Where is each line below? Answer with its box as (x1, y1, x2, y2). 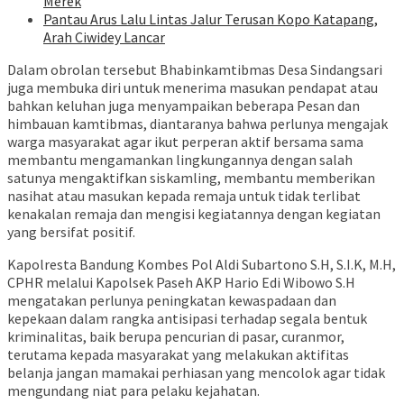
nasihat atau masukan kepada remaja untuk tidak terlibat (7, 187, 361, 206)
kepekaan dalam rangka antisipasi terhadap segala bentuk (7, 309, 367, 328)
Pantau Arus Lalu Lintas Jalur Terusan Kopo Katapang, (43, 10, 378, 29)
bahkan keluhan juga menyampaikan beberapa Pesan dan (7, 96, 360, 115)
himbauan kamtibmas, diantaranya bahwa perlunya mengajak (7, 115, 388, 133)
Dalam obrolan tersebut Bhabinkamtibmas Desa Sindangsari (7, 60, 382, 79)
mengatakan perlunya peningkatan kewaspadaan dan (7, 291, 336, 310)
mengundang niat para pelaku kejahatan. (7, 381, 260, 400)
